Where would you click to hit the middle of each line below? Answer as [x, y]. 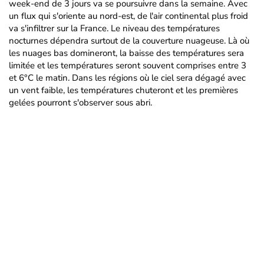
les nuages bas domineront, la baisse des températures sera [126, 53]
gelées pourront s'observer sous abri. [80, 103]
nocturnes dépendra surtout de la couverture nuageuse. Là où [129, 41]
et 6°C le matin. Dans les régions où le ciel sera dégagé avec [127, 78]
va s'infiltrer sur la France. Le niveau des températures [114, 28]
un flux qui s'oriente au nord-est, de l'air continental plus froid [128, 16]
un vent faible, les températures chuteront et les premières [123, 90]
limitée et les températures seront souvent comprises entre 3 [128, 65]
